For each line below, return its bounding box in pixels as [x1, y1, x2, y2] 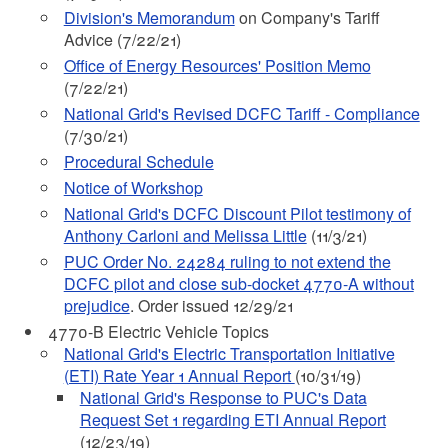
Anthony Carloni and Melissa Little [63, 224, 307, 247]
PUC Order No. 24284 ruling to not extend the [63, 250, 391, 273]
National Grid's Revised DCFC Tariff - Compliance [63, 102, 420, 125]
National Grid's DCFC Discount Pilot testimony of [63, 202, 411, 225]
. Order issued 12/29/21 [129, 294, 293, 317]
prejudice [63, 294, 130, 317]
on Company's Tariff [234, 6, 380, 29]
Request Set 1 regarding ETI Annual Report [79, 408, 386, 431]
